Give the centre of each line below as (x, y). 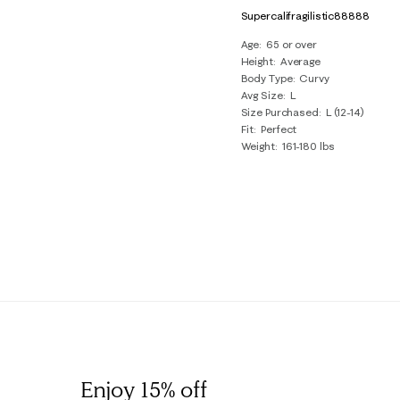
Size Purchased (279, 112)
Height (257, 61)
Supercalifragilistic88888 (305, 15)
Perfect (279, 129)
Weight (258, 146)
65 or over (292, 44)
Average (300, 61)
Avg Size (262, 95)
